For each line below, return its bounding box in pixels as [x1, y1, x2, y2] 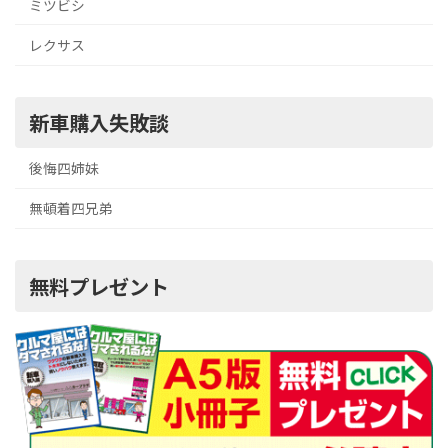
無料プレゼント [29, 271, 170, 301]
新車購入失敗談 [29, 108, 170, 138]
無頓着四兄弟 [28, 198, 113, 219]
